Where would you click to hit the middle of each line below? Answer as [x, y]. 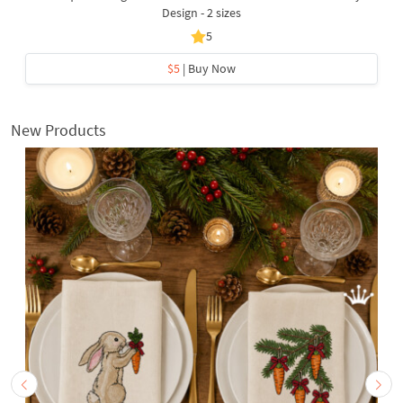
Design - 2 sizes [201, 12]
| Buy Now [208, 68]
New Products [58, 130]
